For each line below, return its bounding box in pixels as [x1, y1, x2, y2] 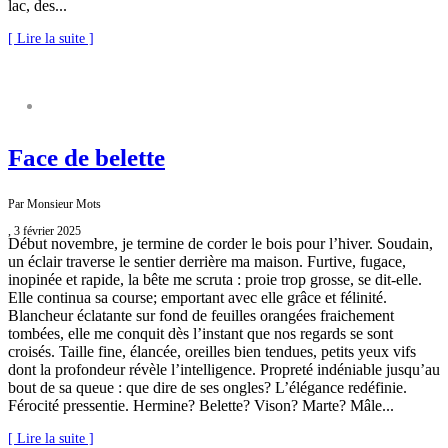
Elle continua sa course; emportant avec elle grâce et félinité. [8, 289, 387, 307]
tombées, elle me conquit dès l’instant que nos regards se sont [8, 325, 393, 343]
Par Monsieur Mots [8, 197, 101, 212]
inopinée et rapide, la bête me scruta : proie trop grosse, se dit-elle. [8, 271, 422, 289]
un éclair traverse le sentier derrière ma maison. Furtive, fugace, [8, 253, 406, 271]
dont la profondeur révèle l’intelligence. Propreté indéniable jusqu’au [8, 361, 440, 379]
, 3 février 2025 [8, 224, 81, 239]
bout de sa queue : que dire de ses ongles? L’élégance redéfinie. [8, 379, 407, 397]
